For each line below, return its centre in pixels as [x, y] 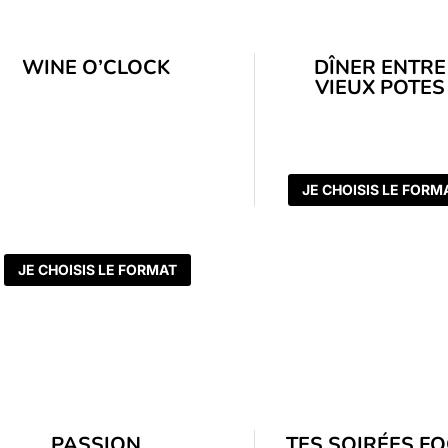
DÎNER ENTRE [379, 68]
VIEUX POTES [379, 88]
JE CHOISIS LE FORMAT [98, 270]
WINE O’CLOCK [96, 68]
